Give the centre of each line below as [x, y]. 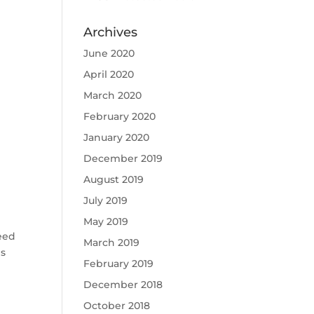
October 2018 [117, 306]
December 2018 [123, 285]
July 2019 [106, 200]
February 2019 [119, 264]
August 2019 [114, 179]
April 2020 [109, 74]
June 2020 [109, 53]
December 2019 [123, 158]
